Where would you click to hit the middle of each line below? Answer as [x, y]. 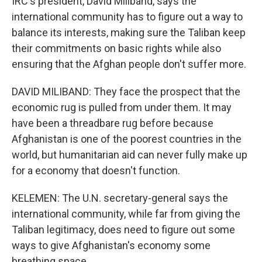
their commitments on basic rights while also [116, 48]
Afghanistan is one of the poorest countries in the [127, 139]
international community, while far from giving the [126, 214]
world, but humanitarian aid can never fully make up [130, 155]
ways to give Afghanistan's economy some [111, 245]
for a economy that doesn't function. [96, 170]
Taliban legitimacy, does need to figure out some [123, 230]
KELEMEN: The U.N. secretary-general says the [120, 198]
